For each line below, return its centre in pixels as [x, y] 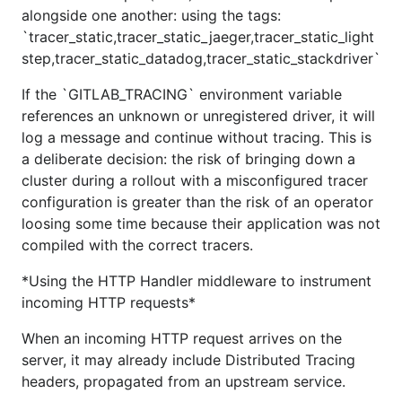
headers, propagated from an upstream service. [184, 381]
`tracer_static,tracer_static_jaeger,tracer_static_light [198, 37]
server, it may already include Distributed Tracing [188, 360]
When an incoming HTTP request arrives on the [182, 338]
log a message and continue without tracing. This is [197, 137]
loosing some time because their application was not [201, 223]
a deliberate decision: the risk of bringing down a [188, 159]
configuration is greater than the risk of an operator [197, 202]
